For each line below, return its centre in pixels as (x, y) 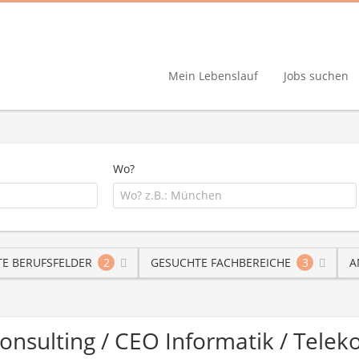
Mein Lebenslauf (213, 75)
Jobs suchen (316, 75)
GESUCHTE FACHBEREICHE (221, 262)
